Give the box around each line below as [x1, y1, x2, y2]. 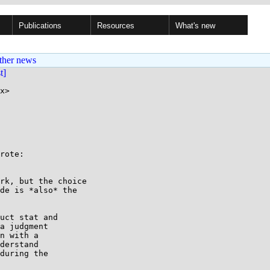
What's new [175, 21, 215, 30]
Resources [97, 21, 134, 30]
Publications [19, 21, 61, 30]
